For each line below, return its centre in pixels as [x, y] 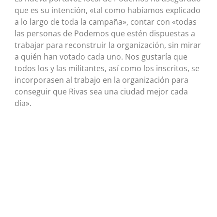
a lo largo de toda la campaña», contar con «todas [106, 22]
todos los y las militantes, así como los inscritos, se [107, 68]
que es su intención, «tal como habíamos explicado [108, 10]
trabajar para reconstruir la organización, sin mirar [108, 45]
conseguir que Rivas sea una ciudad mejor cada [101, 91]
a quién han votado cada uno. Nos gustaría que [101, 56]
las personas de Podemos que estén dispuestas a [105, 33]
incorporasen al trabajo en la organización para [101, 80]
